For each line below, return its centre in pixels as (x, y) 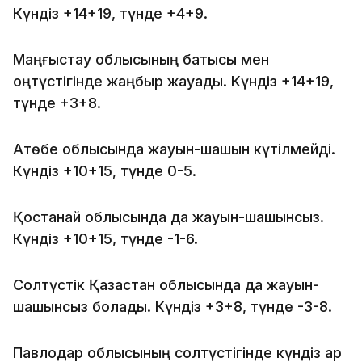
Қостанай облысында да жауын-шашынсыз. (168, 217)
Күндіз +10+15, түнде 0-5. (105, 170)
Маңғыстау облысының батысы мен (141, 59)
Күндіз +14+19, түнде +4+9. (110, 13)
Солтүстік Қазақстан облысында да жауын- (166, 284)
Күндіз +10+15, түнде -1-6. (105, 238)
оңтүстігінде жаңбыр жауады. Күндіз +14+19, (173, 81)
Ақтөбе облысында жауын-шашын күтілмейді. (174, 149)
